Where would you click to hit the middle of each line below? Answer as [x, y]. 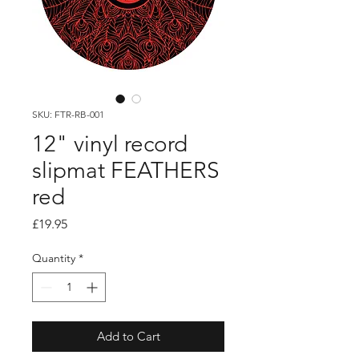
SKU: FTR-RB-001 [68, 115]
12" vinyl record [110, 144]
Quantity [54, 258]
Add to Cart [128, 337]
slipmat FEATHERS [126, 171]
